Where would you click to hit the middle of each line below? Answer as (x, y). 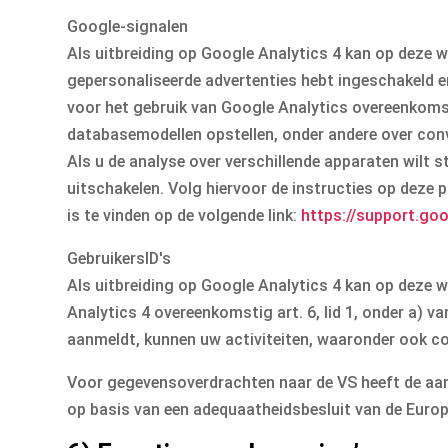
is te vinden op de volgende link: (184, 216)
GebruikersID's (119, 259)
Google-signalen (128, 27)
